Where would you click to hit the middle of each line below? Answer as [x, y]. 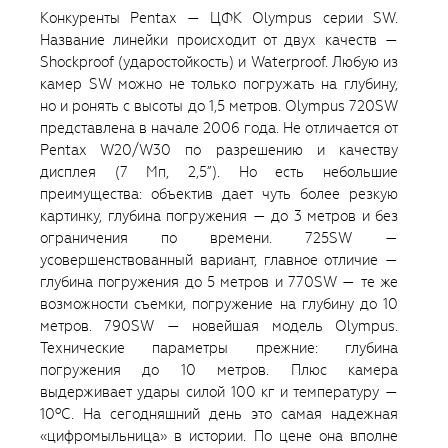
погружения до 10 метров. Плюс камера [219, 369]
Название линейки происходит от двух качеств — [219, 39]
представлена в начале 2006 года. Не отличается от [219, 127]
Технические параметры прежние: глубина [219, 347]
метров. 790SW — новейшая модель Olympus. [219, 325]
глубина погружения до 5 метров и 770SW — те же [219, 281]
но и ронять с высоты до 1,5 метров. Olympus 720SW [219, 105]
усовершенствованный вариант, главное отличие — [219, 259]
